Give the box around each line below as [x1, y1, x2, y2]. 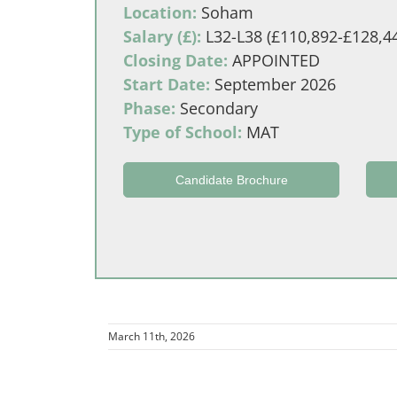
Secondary [175, 97, 258, 119]
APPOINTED [228, 50, 320, 71]
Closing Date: [123, 50, 228, 71]
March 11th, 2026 [108, 329, 195, 344]
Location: [123, 2, 197, 23]
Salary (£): [123, 26, 201, 47]
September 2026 [210, 74, 336, 95]
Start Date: [123, 74, 210, 95]
